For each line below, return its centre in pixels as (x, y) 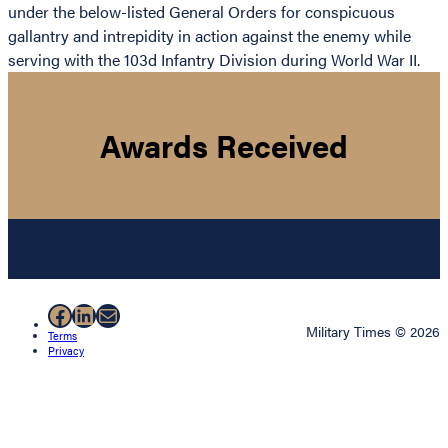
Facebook (98, 314)
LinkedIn (117, 314)
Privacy (66, 351)
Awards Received (224, 145)
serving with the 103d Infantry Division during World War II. (214, 59)
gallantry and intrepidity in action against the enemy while (209, 35)
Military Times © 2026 (373, 331)
